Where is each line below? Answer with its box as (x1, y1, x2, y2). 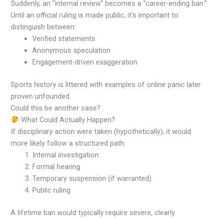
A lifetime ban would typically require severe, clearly (11, 208, 175, 217)
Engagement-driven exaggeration (32, 58, 138, 67)
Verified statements (32, 34, 96, 44)
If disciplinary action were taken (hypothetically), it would (11, 127, 192, 136)
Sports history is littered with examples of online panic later (11, 80, 201, 89)
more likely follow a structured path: (11, 138, 126, 148)
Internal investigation (32, 150, 99, 159)
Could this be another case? (11, 103, 101, 112)
